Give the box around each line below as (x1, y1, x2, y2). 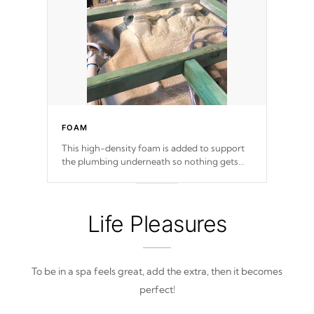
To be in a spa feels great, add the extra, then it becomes (32, 265, 282, 278)
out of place (62, 169, 112, 181)
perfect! (139, 283, 175, 296)
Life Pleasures (87, 210, 227, 238)
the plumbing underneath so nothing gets (62, 156, 238, 168)
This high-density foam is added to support (62, 142, 245, 154)
